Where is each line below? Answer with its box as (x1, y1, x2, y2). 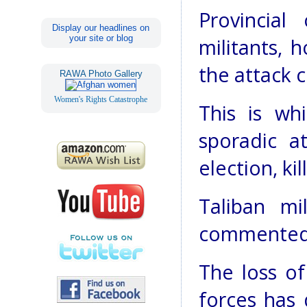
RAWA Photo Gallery (59, 68, 143, 79)
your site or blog (69, 32, 133, 43)
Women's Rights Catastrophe (54, 94, 148, 104)
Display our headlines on (52, 22, 150, 33)
